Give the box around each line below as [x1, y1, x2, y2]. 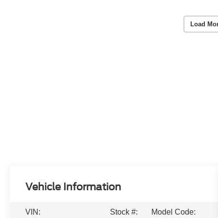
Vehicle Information [25, 181, 122, 193]
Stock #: [110, 207, 138, 216]
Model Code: [151, 207, 196, 216]
